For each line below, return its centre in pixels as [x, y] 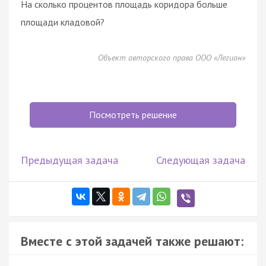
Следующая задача [201, 160]
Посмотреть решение [133, 114]
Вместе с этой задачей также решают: [132, 241]
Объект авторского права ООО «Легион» [172, 57]
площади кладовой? [63, 22]
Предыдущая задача [69, 160]
